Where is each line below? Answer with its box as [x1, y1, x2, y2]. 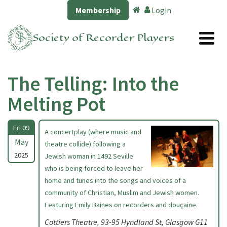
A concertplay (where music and [45, 127, 141, 136]
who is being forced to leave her [45, 164, 143, 173]
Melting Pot [8, 91, 105, 117]
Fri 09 [13, 123, 29, 132]
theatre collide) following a [45, 139, 126, 148]
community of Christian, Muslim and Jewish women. [45, 188, 199, 197]
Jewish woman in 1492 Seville [45, 152, 133, 161]
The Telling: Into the [8, 71, 179, 96]
